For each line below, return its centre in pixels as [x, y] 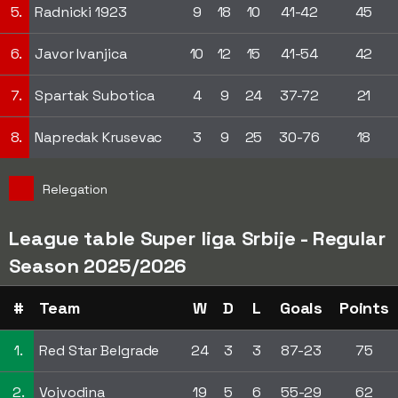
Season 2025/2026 [98, 266]
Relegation [75, 189]
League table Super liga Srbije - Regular [197, 238]
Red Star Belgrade [99, 350]
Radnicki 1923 [81, 12]
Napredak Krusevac [99, 137]
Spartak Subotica [95, 96]
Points [364, 308]
